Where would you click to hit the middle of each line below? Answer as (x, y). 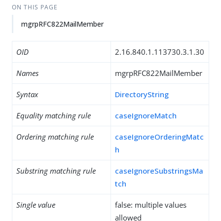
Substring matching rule (56, 171)
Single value (36, 205)
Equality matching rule (54, 115)
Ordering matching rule (55, 137)
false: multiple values (151, 205)
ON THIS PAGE (35, 7)
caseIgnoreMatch (146, 115)
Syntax (27, 94)
